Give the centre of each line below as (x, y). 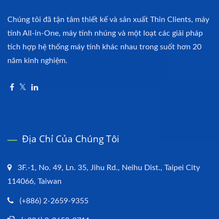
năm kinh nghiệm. (37, 60)
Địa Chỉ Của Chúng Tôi (71, 139)
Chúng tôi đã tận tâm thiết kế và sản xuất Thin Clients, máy (108, 19)
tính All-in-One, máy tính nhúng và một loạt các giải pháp (105, 33)
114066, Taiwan (34, 181)
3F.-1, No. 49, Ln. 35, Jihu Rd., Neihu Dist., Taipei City (109, 167)
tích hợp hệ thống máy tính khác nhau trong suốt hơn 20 (104, 47)
